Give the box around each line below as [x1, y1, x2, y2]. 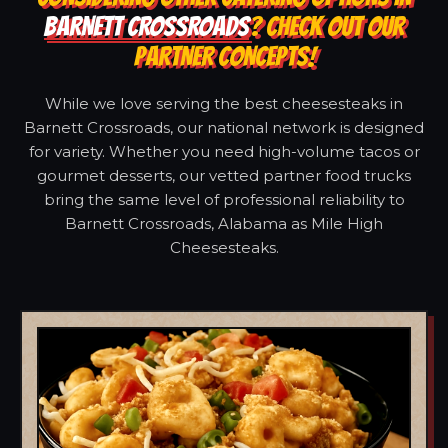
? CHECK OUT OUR [249, 11, 404, 41]
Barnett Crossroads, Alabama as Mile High [65, 213, 383, 233]
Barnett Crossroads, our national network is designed [24, 117, 424, 137]
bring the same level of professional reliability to [43, 189, 405, 209]
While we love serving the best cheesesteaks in [45, 93, 403, 113]
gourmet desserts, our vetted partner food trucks [37, 165, 411, 185]
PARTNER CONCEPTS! [133, 41, 315, 71]
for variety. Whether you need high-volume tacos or [28, 141, 420, 161]
